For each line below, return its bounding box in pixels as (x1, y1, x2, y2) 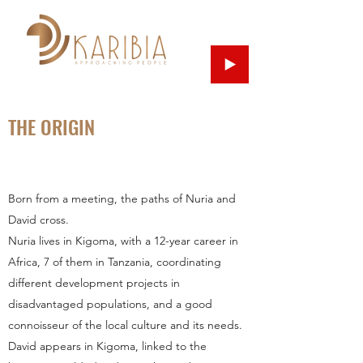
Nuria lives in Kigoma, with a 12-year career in (8, 233, 238, 248)
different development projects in (8, 275, 180, 290)
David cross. (8, 212, 69, 227)
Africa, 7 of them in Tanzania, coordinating (8, 254, 221, 269)
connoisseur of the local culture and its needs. (8, 318, 242, 332)
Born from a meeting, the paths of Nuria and (8, 191, 236, 206)
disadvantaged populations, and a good (8, 297, 212, 311)
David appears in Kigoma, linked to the (8, 339, 207, 353)
